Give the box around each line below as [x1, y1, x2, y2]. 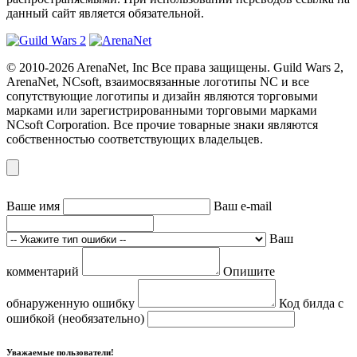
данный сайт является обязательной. [6, 6, 204, 20]
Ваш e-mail [214, 199, 272, 214]
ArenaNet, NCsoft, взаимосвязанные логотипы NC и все [6, 74, 309, 88]
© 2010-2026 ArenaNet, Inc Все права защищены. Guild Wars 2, [6, 60, 343, 74]
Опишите [223, 265, 275, 279]
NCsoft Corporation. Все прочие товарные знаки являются [6, 117, 318, 131]
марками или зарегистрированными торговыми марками [6, 103, 317, 117]
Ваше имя [6, 199, 63, 214]
